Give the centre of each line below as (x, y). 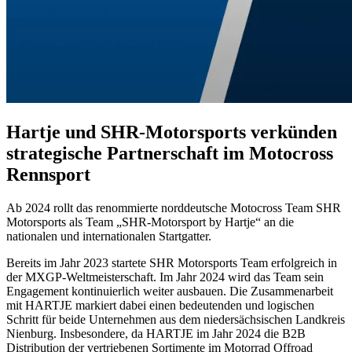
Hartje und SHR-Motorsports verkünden (172, 132)
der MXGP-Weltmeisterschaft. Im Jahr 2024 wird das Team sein (165, 277)
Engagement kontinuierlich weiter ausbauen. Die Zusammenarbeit (170, 291)
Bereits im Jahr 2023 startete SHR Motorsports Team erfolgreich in (172, 262)
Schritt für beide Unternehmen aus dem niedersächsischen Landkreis (176, 319)
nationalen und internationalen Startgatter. (109, 236)
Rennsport (48, 174)
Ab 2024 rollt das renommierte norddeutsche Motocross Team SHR (174, 207)
